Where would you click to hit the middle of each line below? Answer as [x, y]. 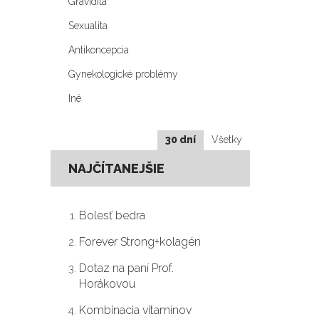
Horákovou [107, 284]
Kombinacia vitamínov [135, 310]
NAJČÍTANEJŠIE [116, 168]
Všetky [227, 140]
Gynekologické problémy [123, 74]
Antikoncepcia [99, 50]
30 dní [181, 140]
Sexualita [88, 26]
